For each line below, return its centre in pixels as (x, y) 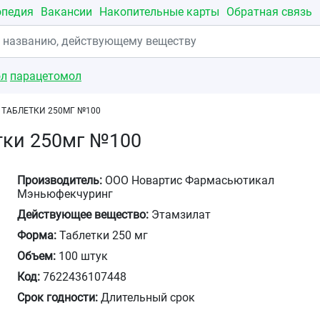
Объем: (37, 256)
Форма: (37, 235)
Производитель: (60, 180)
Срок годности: (58, 297)
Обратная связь (269, 12)
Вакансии (66, 12)
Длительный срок (147, 297)
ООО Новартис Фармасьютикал (189, 180)
